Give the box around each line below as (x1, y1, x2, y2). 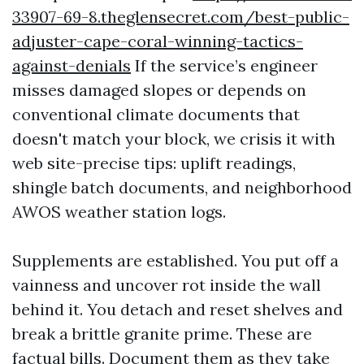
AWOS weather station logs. (12, 201, 226, 222)
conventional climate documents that (12, 104, 300, 124)
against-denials (12, 55, 131, 76)
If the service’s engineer (131, 55, 318, 76)
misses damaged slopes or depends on (12, 80, 306, 100)
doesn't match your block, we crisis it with (12, 128, 336, 149)
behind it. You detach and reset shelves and (12, 299, 343, 319)
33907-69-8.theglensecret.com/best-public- (12, 6, 349, 27)
